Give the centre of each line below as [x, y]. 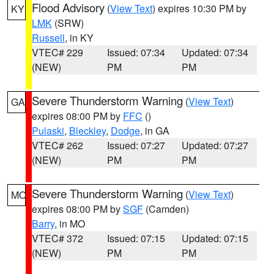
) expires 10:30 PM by [199, 8]
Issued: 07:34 [136, 52]
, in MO [70, 224]
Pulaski [48, 131]
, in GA [155, 131]
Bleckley [87, 131]
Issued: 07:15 [136, 238]
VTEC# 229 [57, 52]
